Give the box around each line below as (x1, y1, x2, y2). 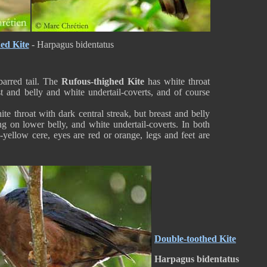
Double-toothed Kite (154, 234, 236, 244)
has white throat (144, 76, 210, 86)
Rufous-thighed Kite (61, 76, 144, 86)
